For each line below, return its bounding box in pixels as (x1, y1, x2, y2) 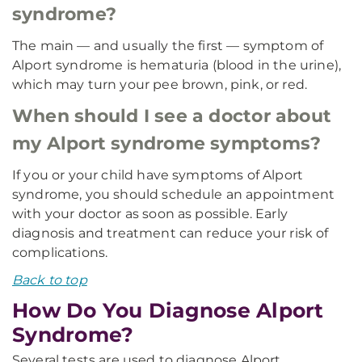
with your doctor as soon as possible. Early (12, 206, 288, 221)
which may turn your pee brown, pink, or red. (12, 77, 308, 92)
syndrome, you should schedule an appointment (12, 187, 335, 202)
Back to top (12, 272, 87, 288)
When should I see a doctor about (12, 105, 332, 127)
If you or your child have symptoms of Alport (12, 167, 304, 183)
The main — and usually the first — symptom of (12, 38, 324, 53)
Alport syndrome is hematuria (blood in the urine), (12, 57, 342, 73)
